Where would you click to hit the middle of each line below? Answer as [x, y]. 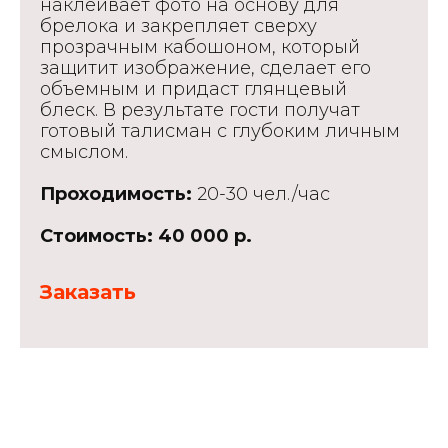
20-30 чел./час [261, 194]
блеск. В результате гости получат [200, 110]
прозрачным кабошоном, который [200, 47]
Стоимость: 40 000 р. [146, 236]
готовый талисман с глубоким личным [220, 131]
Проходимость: [116, 194]
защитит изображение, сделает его [205, 68]
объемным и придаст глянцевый [193, 89]
